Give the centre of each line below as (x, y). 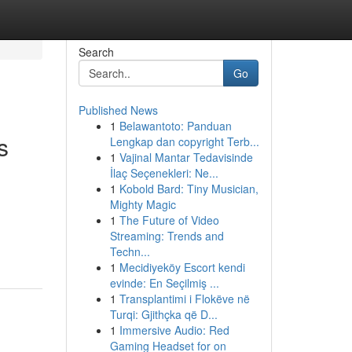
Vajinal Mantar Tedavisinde (186, 157)
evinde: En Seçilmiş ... (164, 283)
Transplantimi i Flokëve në (184, 299)
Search (96, 52)
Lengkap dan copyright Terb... (184, 141)
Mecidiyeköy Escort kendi (182, 267)
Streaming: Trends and (167, 236)
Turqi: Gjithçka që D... (163, 314)
